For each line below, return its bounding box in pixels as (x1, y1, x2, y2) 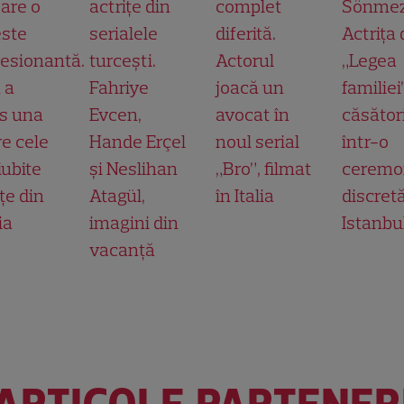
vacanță (89, 238, 155, 261)
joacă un (216, 76, 284, 98)
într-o (342, 130, 389, 152)
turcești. (89, 49, 156, 71)
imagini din (89, 211, 179, 234)
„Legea (342, 49, 397, 71)
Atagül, (89, 184, 145, 207)
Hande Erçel (89, 130, 186, 152)
